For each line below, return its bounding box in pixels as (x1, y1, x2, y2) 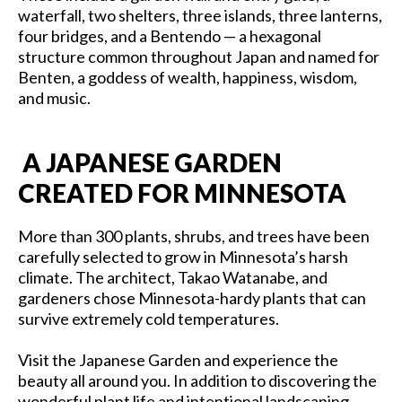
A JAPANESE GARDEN (18, 146, 282, 178)
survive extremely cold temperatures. (18, 308, 279, 328)
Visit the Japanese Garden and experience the (18, 349, 338, 370)
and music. (18, 87, 91, 108)
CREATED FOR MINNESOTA (18, 177, 346, 208)
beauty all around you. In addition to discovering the (18, 370, 377, 390)
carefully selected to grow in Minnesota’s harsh (18, 246, 348, 267)
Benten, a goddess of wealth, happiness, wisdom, (18, 66, 357, 87)
